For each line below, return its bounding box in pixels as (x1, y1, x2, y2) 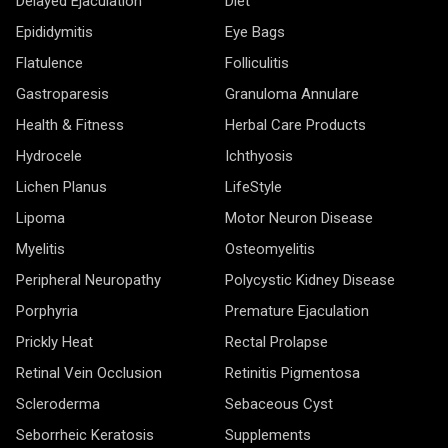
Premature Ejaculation (225, 301, 369, 320)
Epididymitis (16, 22, 93, 41)
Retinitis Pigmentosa (225, 363, 360, 382)
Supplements (225, 425, 311, 444)
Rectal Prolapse (225, 332, 328, 351)
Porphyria (16, 301, 78, 320)
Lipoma (16, 208, 65, 227)
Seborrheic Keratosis (16, 425, 154, 444)
